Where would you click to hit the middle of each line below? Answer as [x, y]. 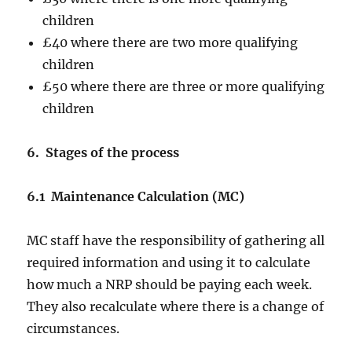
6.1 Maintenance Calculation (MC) [136, 197]
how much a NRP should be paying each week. [170, 285]
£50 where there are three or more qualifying [184, 87]
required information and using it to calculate [169, 263]
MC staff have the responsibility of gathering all [176, 241]
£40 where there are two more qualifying [170, 43]
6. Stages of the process [103, 153]
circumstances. [73, 329]
